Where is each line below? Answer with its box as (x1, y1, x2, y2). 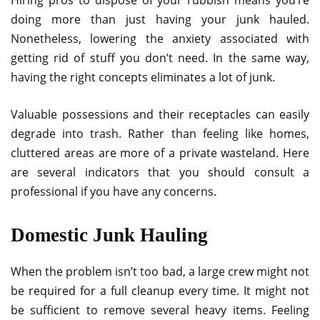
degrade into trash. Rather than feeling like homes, (11, 125, 309, 141)
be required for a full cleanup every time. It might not (11, 282, 309, 299)
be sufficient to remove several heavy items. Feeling (11, 301, 309, 318)
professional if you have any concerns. (11, 183, 216, 199)
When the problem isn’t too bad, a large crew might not (11, 263, 309, 279)
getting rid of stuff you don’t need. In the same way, (11, 49, 309, 66)
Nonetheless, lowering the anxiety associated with (11, 30, 309, 46)
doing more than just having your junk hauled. (11, 11, 309, 27)
